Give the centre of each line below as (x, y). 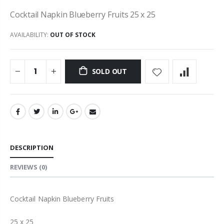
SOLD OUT (109, 71)
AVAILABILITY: (30, 34)
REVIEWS (24, 167)
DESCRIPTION (32, 147)
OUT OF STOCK (73, 34)
